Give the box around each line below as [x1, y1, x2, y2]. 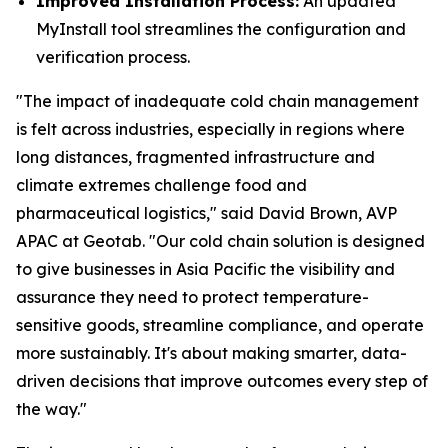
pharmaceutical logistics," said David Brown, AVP [16, 203, 397, 223]
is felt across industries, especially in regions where [16, 119, 405, 139]
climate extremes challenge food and [16, 175, 307, 195]
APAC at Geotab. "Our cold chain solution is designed [16, 231, 425, 251]
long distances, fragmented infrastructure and [16, 147, 375, 167]
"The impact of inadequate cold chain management [16, 91, 419, 111]
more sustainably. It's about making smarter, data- [16, 343, 407, 363]
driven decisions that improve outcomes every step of [16, 371, 428, 391]
